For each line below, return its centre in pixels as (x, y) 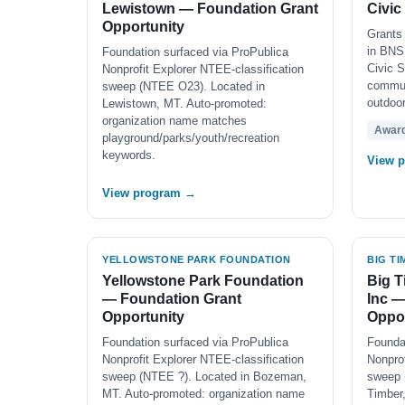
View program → (149, 193)
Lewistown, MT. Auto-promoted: (184, 104)
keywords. (129, 155)
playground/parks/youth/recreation (191, 138)
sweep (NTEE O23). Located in (184, 86)
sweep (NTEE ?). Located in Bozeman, (204, 377)
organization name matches (174, 121)
